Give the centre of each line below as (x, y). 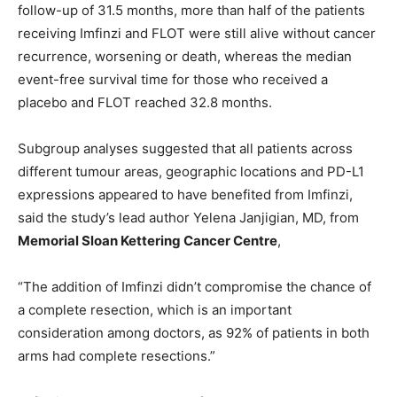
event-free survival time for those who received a (173, 80)
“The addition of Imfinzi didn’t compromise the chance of (195, 287)
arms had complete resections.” (117, 356)
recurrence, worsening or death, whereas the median (185, 57)
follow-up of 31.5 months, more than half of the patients (191, 11)
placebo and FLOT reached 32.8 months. (145, 103)
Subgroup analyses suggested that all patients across (185, 149)
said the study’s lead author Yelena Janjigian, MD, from (188, 218)
